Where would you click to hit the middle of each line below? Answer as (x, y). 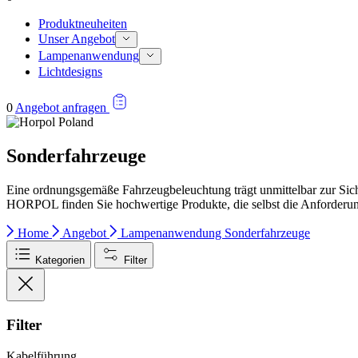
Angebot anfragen (62, 108)
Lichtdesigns (70, 72)
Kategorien (60, 261)
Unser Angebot (77, 39)
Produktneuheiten (83, 24)
